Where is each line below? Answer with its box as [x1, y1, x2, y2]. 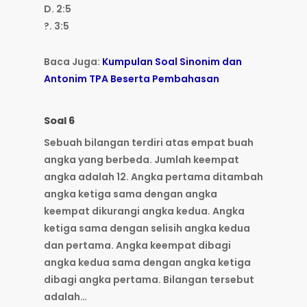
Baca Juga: [44, 55, 102, 69]
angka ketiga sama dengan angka [44, 187, 217, 201]
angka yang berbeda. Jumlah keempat [44, 153, 239, 167]
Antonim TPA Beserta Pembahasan [44, 72, 219, 86]
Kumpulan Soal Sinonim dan [102, 55, 242, 69]
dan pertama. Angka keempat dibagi [44, 238, 231, 253]
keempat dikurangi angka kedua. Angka [44, 204, 245, 219]
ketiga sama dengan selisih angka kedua [44, 221, 250, 236]
